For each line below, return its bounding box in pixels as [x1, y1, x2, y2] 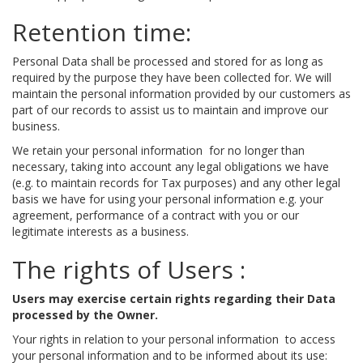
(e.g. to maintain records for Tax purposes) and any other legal [12, 174, 340, 190]
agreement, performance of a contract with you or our [12, 207, 299, 223]
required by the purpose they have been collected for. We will [12, 69, 331, 85]
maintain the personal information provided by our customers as [12, 85, 351, 101]
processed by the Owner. [12, 306, 158, 322]
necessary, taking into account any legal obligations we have [12, 158, 329, 174]
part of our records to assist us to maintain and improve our [12, 101, 328, 117]
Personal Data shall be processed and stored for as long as [12, 53, 323, 69]
